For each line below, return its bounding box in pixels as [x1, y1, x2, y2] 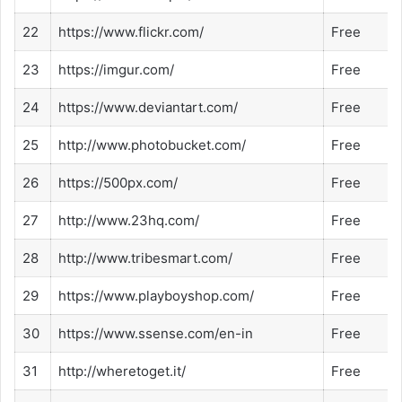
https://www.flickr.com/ [58, 23, 204, 41]
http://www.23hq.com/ [58, 212, 199, 230]
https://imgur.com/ [58, 61, 174, 79]
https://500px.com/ [58, 174, 178, 192]
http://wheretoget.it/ [58, 363, 186, 380]
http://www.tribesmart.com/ [58, 249, 232, 267]
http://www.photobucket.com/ [58, 136, 246, 154]
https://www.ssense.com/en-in [58, 325, 253, 343]
